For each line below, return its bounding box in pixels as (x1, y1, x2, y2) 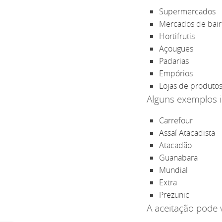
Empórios (159, 67, 193, 79)
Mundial (159, 164, 188, 175)
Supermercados (159, 5, 216, 17)
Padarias (159, 55, 189, 66)
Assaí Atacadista (159, 127, 215, 138)
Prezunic (159, 189, 189, 200)
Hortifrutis (159, 30, 195, 42)
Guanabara (159, 152, 198, 163)
